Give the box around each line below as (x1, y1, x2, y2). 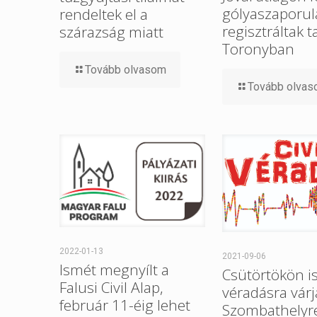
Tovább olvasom (85, 63, 166, 77)
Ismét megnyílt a (59, 259, 169, 279)
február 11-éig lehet (59, 294, 190, 315)
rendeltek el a (59, 4, 148, 25)
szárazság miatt (59, 22, 163, 42)
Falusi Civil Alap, (59, 277, 163, 297)
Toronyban (221, 38, 294, 59)
